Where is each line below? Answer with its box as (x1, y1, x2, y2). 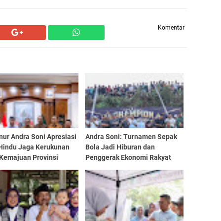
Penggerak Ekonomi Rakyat (85, 153, 171, 161)
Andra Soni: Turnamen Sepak (85, 133, 177, 141)
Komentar (158, 24, 184, 31)
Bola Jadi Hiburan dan (85, 143, 155, 151)
